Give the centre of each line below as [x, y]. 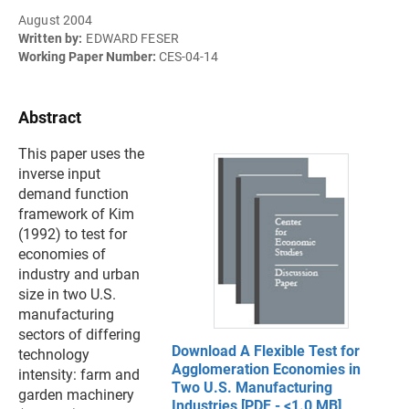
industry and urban [79, 274]
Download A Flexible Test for [266, 351]
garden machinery [76, 395]
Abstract [50, 117]
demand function [73, 194]
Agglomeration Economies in [266, 369]
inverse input [59, 174]
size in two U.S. [67, 294]
